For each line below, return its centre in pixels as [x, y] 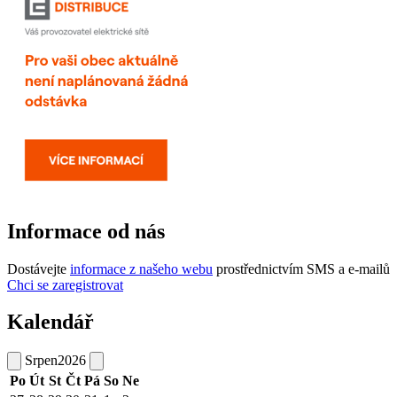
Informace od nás [86, 231]
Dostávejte [39, 269]
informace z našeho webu [141, 269]
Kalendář [51, 322]
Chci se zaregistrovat [65, 284]
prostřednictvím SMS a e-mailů [301, 269]
